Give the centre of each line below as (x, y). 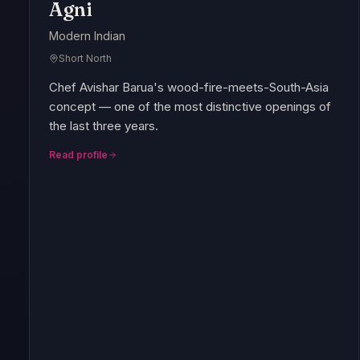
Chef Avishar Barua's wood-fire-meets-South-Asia (189, 88)
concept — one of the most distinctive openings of (190, 107)
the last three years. (104, 126)
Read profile (78, 155)
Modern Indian (87, 36)
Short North (85, 59)
